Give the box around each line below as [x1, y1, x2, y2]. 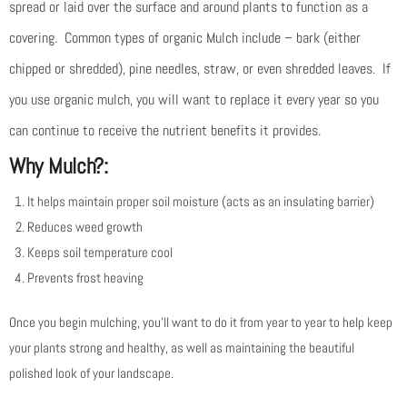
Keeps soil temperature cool [27, 243, 173, 262]
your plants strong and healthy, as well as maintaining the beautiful [9, 339, 354, 357]
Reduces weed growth [27, 218, 143, 236]
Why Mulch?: [9, 152, 108, 181]
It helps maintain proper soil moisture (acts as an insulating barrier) [27, 193, 374, 211]
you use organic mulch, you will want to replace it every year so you [9, 90, 379, 110]
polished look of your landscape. [9, 364, 176, 382]
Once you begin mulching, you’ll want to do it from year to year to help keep [9, 313, 392, 332]
